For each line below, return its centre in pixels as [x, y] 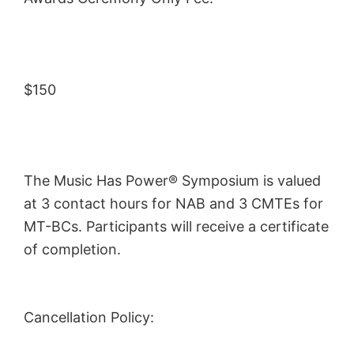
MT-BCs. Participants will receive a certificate [176, 226]
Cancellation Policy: [89, 317]
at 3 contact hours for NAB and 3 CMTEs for [173, 203]
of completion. [72, 249]
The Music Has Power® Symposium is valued [172, 180]
